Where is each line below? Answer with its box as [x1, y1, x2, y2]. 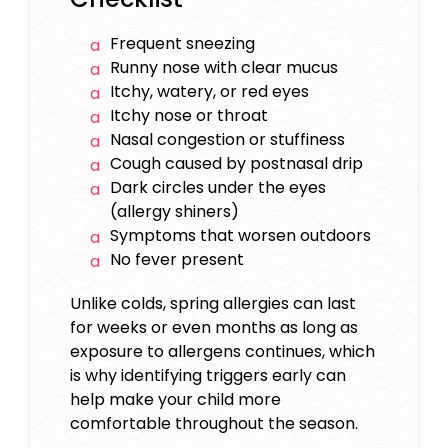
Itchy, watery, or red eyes [110, 80, 309, 104]
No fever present [110, 248, 244, 272]
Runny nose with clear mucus [110, 56, 338, 80]
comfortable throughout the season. [70, 412, 358, 436]
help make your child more [70, 388, 281, 412]
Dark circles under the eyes [110, 176, 326, 200]
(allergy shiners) [110, 200, 239, 224]
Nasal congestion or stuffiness [110, 128, 345, 152]
